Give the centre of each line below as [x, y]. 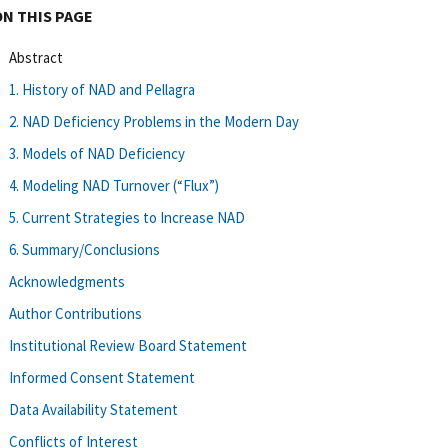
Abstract [36, 57]
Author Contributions [75, 313]
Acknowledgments [67, 281]
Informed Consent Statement [102, 377]
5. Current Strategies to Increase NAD [127, 217]
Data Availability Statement [93, 409]
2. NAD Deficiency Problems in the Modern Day [154, 121]
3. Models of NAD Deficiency [97, 153]
